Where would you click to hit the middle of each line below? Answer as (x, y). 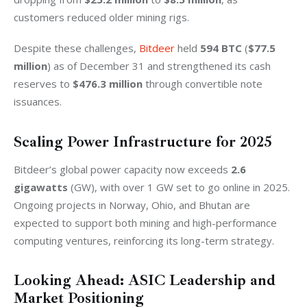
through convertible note (204, 84)
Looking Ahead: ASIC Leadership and (145, 281)
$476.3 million (108, 84)
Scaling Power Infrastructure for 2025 (143, 142)
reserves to (43, 84)
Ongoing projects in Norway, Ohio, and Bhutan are (133, 205)
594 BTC (221, 48)
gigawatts (41, 187)
